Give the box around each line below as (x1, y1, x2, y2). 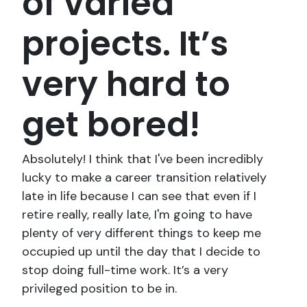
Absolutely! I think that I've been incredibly (22, 151, 263, 168)
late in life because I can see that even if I (22, 188, 256, 205)
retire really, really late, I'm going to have (22, 206, 252, 223)
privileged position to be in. (22, 280, 177, 297)
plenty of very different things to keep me (22, 225, 261, 242)
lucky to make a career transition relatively (22, 169, 267, 186)
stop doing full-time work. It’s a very (22, 262, 228, 279)
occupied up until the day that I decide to (22, 243, 260, 260)
